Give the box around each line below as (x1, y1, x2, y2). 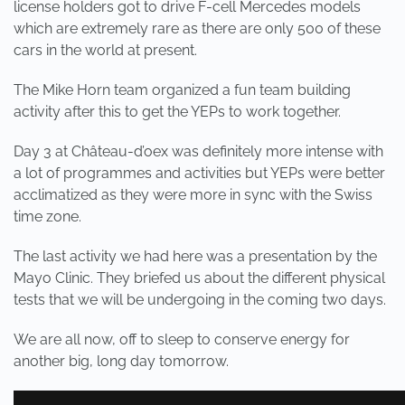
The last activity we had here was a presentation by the (14, 248, 377, 265)
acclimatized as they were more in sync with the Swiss (14, 186, 372, 203)
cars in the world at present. (14, 42, 197, 59)
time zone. (14, 208, 81, 225)
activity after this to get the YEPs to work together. (14, 103, 344, 120)
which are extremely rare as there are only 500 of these (14, 20, 381, 37)
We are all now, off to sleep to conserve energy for (14, 331, 350, 348)
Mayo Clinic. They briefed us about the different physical (14, 269, 385, 287)
